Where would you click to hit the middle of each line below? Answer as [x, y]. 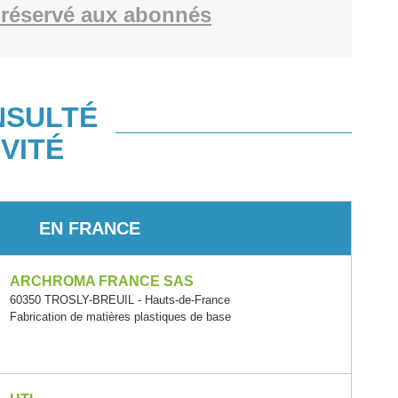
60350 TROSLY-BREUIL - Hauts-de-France [120, 300]
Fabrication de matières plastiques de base [121, 317]
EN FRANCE [90, 228]
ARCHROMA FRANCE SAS [102, 281]
